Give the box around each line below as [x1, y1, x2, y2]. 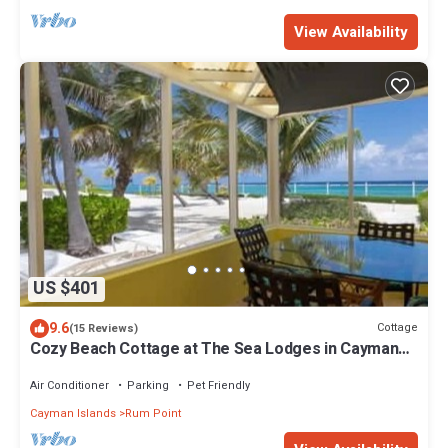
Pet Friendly [187, 376, 250, 394]
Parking [127, 376, 169, 394]
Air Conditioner [30, 376, 109, 394]
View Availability [294, 20, 408, 43]
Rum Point [125, 404, 181, 422]
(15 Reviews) [69, 319, 138, 337]
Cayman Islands [30, 404, 116, 422]
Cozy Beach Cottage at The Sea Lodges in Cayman [30, 336, 399, 361]
